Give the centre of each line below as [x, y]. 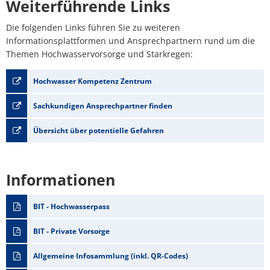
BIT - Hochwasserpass [71, 206]
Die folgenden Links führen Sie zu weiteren [93, 27]
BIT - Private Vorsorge [71, 231]
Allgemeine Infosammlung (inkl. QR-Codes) [111, 256]
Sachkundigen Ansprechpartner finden [103, 106]
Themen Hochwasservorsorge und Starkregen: [99, 54]
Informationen [61, 180]
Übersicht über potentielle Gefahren [99, 130]
